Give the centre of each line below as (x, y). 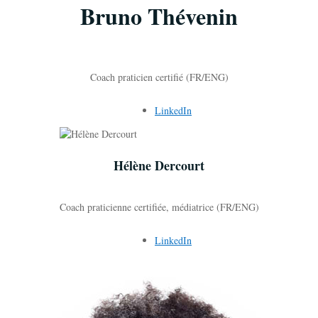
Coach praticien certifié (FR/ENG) (159, 77)
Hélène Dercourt (159, 165)
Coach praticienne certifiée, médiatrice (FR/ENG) (159, 207)
